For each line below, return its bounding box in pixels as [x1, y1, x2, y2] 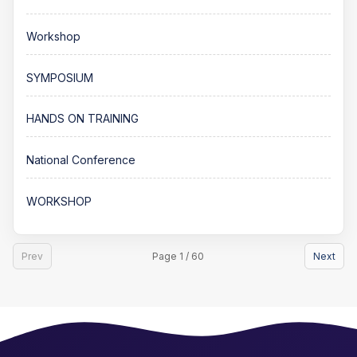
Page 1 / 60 [152, 250, 204, 263]
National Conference [26, 152, 135, 167]
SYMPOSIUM [26, 70, 93, 84]
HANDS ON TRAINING [26, 112, 139, 126]
